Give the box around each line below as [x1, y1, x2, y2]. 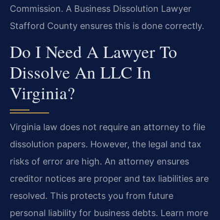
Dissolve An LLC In [10, 60, 151, 84]
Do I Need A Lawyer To [10, 40, 177, 63]
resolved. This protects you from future [10, 191, 173, 201]
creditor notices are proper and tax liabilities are [10, 173, 209, 184]
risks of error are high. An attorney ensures [10, 156, 189, 167]
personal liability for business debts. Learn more [10, 208, 208, 219]
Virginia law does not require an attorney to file [10, 122, 205, 133]
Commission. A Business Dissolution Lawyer [10, 3, 192, 14]
